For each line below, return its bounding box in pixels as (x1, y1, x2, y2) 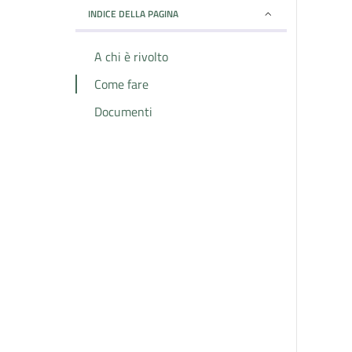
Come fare (94, 75, 148, 94)
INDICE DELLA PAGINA (88, 6, 178, 22)
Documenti (94, 101, 152, 121)
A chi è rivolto (94, 47, 168, 67)
